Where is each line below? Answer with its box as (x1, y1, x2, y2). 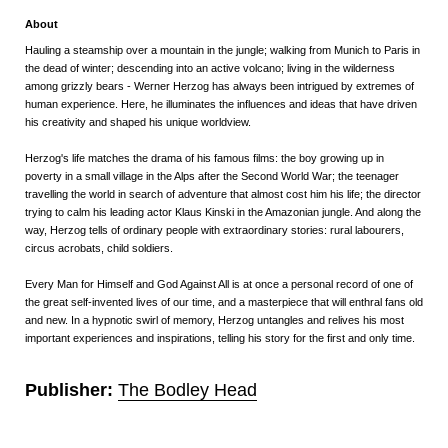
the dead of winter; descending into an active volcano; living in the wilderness (25, 62, 395, 75)
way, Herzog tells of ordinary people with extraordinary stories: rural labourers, (25, 224, 404, 237)
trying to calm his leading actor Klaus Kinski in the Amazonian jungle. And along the (25, 206, 421, 219)
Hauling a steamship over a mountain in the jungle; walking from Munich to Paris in (25, 44, 420, 57)
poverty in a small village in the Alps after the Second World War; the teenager (25, 170, 399, 183)
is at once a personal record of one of (232, 278, 413, 291)
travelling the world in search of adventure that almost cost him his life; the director (25, 188, 421, 201)
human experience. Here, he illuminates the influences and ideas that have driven (25, 98, 417, 111)
